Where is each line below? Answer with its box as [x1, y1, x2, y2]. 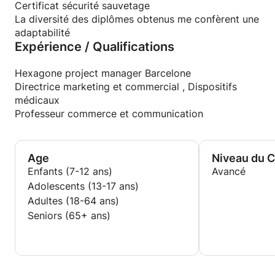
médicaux [15, 94, 60, 106]
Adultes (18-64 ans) [28, 195, 119, 207]
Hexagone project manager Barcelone [15, 67, 191, 79]
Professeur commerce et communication [15, 107, 203, 120]
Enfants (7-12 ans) [28, 165, 112, 177]
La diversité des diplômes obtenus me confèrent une [15, 13, 259, 25]
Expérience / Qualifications [15, 39, 174, 54]
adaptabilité [15, 26, 70, 39]
